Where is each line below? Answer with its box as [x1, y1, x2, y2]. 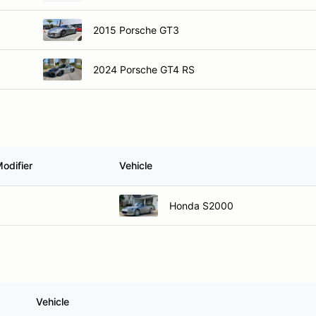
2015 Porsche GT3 [93, 23, 179, 36]
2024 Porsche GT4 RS [93, 63, 195, 75]
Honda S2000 [169, 199, 233, 212]
